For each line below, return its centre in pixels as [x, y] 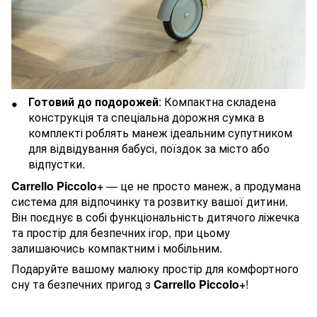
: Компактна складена [217, 102]
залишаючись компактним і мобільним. [117, 248]
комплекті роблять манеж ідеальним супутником [160, 133]
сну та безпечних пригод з [82, 284]
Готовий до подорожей [93, 102]
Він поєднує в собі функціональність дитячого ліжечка [155, 217]
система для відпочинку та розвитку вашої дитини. [150, 201]
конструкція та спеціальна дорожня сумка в [146, 117]
